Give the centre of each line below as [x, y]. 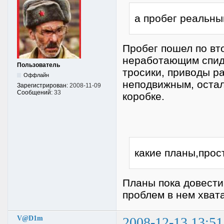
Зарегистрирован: [43, 86]
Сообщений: [35, 93]
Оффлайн [36, 75]
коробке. [143, 96]
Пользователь [38, 65]
